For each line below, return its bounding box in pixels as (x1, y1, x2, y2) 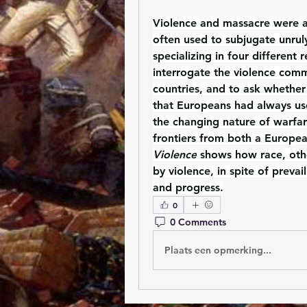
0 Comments (170, 215, 226, 228)
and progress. (153, 181, 223, 194)
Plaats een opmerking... (164, 243, 271, 256)
